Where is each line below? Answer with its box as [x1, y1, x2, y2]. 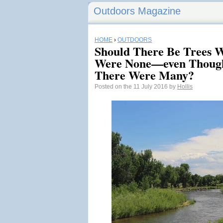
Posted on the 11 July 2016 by [95, 83, 177, 90]
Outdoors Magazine [94, 5, 181, 16]
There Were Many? [95, 66, 194, 84]
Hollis [177, 83, 193, 90]
